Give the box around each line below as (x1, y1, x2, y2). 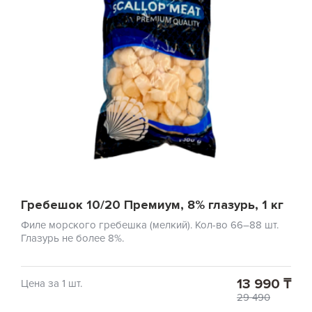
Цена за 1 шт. (21, 276, 82, 290)
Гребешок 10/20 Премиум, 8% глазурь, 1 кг (21, 196, 283, 212)
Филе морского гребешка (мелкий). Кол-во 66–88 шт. (21, 218, 279, 231)
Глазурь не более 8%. (21, 231, 124, 244)
